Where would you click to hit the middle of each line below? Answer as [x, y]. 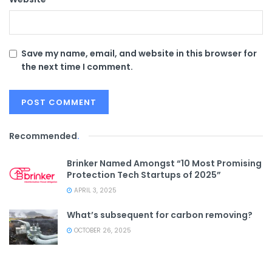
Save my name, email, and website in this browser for [139, 54]
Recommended [43, 136]
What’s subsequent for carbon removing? [160, 215]
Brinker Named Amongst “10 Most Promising [164, 164]
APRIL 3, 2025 [94, 191]
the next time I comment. [77, 67]
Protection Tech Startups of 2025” [144, 175]
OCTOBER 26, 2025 [102, 231]
